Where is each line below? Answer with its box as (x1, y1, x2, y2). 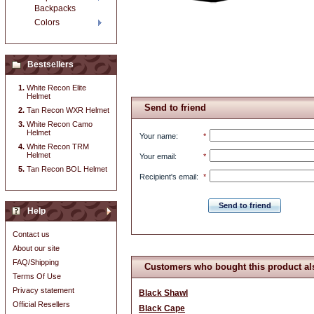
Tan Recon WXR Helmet (27, 106, 109, 114)
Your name (139, 132, 176, 140)
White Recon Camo (27, 120, 93, 128)
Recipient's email (139, 172, 196, 181)
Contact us (13, 230, 50, 238)
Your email (139, 152, 175, 161)
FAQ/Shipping (13, 258, 59, 266)
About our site (13, 244, 60, 252)
